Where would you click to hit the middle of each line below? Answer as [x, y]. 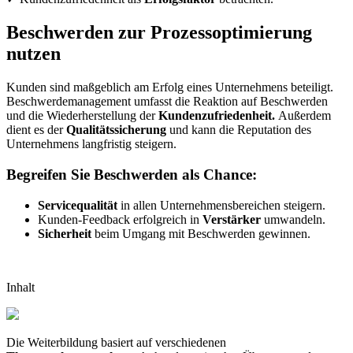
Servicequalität [78, 205]
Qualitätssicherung [116, 130]
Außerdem [303, 116]
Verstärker [232, 219]
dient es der [36, 130]
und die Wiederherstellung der [82, 116]
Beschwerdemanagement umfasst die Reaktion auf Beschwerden [167, 102]
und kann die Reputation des [239, 130]
